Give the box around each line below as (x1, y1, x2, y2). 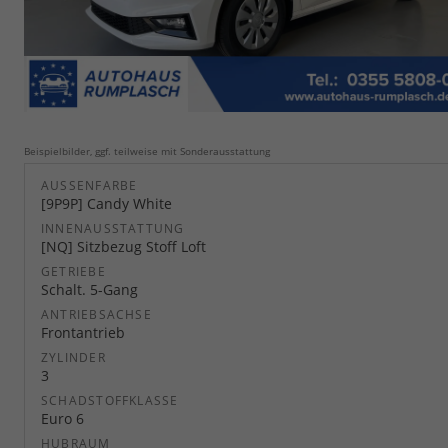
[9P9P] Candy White (41, 193, 172, 213)
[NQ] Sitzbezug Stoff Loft (41, 236, 206, 256)
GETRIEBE (41, 262, 106, 280)
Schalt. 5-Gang (41, 279, 138, 299)
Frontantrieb (41, 322, 125, 342)
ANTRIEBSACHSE (41, 305, 152, 323)
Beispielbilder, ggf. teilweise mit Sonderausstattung (24, 143, 270, 158)
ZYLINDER (41, 348, 106, 366)
